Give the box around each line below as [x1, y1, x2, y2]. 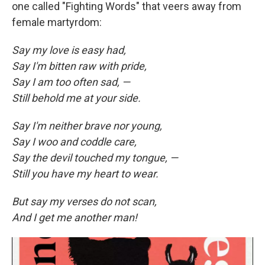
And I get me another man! [12, 211, 137, 224]
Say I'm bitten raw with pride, [12, 60, 147, 72]
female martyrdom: [12, 16, 102, 28]
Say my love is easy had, [12, 44, 126, 56]
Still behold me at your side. [12, 92, 141, 104]
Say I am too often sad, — [12, 76, 130, 88]
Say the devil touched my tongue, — [12, 151, 178, 164]
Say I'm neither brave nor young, [12, 119, 162, 132]
